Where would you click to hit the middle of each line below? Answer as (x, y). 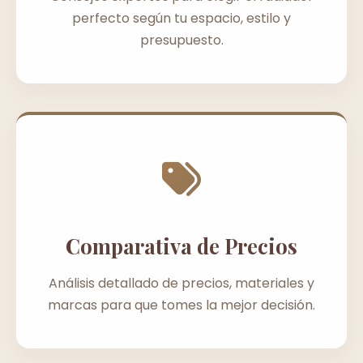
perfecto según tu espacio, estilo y (181, 19)
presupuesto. (181, 41)
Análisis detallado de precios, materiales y (181, 284)
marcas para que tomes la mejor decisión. (181, 305)
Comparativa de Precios (181, 246)
